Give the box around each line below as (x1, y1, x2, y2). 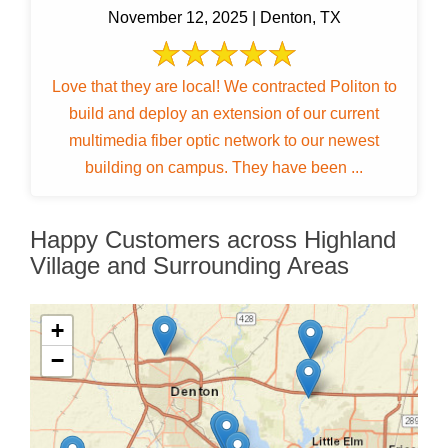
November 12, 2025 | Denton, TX (107, 9, 341, 27)
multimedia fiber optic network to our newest (69, 132, 379, 150)
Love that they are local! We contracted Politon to (51, 78, 224, 96)
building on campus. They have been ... (85, 159, 363, 177)
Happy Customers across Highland (30, 226, 396, 254)
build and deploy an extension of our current (69, 105, 379, 123)
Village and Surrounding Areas (30, 252, 349, 280)
